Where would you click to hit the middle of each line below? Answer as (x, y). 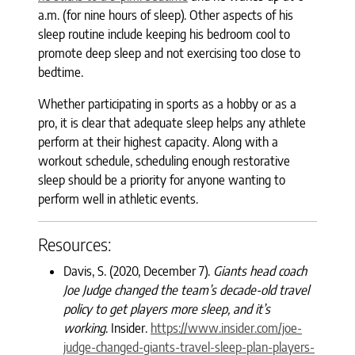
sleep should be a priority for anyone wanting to (162, 179)
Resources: (74, 244)
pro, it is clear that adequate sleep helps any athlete (172, 122)
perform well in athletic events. (118, 198)
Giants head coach (260, 271)
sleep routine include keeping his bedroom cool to (164, 34)
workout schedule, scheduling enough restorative (164, 160)
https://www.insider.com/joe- (226, 328)
